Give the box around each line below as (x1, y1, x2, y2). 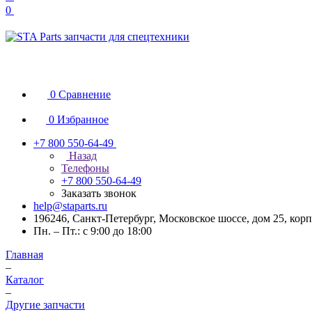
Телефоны (61, 162, 109, 174)
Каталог (6, 274, 44, 286)
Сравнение (58, 88, 111, 100)
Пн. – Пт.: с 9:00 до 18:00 (33, 225, 152, 237)
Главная (6, 249, 43, 260)
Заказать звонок (61, 187, 136, 199)
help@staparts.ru (33, 200, 107, 212)
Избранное (57, 114, 109, 125)
